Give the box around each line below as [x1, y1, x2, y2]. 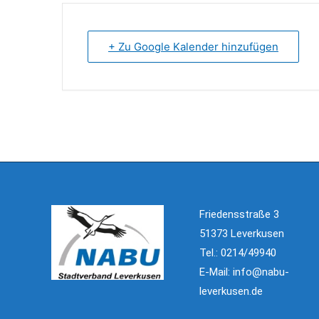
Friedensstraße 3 [199, 207, 280, 221]
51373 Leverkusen [199, 226, 285, 240]
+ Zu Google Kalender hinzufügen [108, 39, 278, 53]
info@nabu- [233, 265, 290, 278]
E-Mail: [199, 265, 234, 278]
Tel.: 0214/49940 [199, 246, 277, 259]
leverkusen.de [199, 284, 263, 298]
